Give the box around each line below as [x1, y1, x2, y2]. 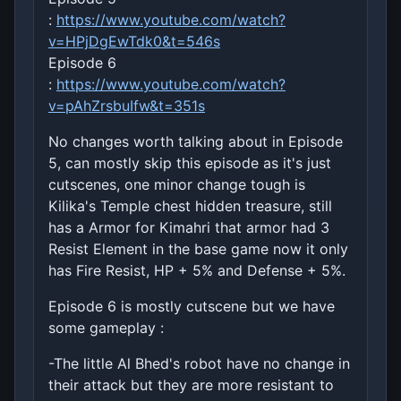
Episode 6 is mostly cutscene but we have [48, 297, 335, 316]
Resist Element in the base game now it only [48, 240, 348, 259]
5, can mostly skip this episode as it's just [48, 154, 331, 173]
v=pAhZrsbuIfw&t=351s [48, 97, 205, 115]
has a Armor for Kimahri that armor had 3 [48, 218, 329, 237]
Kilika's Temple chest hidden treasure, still [48, 197, 332, 216]
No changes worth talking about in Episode [48, 132, 343, 151]
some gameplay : [48, 319, 164, 337]
